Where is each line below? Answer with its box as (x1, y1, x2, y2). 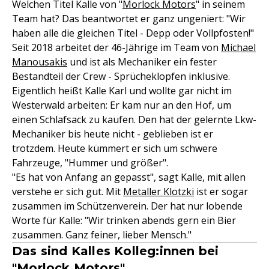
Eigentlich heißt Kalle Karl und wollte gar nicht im (12, 84, 232, 97)
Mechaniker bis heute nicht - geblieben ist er (12, 127, 213, 141)
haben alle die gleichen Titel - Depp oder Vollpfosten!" (12, 26, 254, 40)
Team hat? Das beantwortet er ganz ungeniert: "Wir (12, 12, 246, 25)
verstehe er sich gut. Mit (12, 185, 123, 198)
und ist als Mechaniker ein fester (67, 55, 217, 68)
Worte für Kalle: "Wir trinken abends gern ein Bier (12, 214, 236, 227)
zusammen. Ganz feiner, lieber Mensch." (12, 228, 192, 241)
